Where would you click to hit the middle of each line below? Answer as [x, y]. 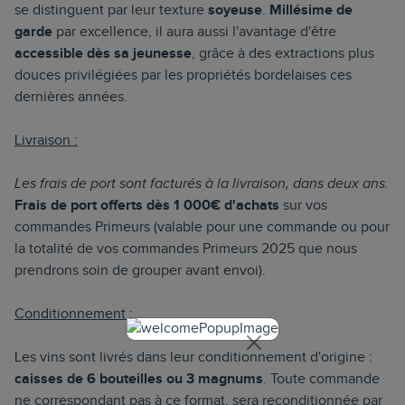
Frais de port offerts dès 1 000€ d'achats [147, 206]
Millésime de [311, 10]
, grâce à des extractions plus [283, 54]
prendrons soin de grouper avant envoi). [140, 271]
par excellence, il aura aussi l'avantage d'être [194, 32]
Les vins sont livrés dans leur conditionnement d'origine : [193, 358]
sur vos [303, 206]
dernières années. [73, 97]
